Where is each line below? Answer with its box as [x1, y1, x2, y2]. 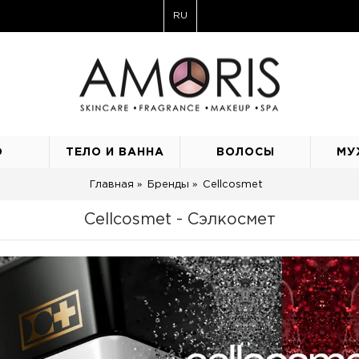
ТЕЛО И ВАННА [65, 147, 164, 157]
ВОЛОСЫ [216, 147, 275, 157]
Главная [89, 179, 134, 189]
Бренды [147, 179, 189, 189]
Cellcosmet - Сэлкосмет [83, 212, 276, 227]
